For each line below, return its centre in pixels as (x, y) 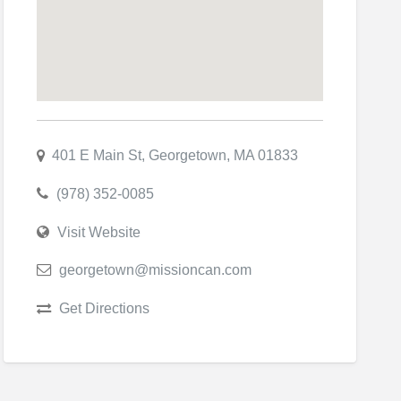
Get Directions (104, 307)
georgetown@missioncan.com (155, 270)
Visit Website (98, 231)
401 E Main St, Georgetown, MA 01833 (175, 155)
